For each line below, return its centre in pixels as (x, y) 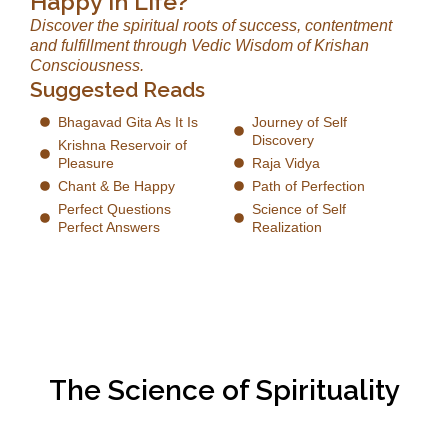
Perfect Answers (108, 226)
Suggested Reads (117, 89)
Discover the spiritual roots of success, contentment (211, 25)
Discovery (282, 139)
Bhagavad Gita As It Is (127, 121)
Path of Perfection (308, 185)
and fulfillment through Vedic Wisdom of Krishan (199, 45)
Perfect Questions (114, 208)
